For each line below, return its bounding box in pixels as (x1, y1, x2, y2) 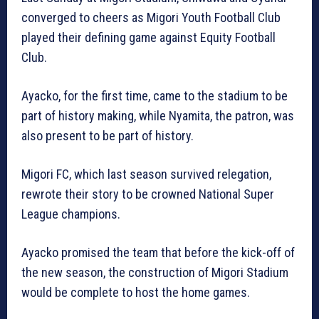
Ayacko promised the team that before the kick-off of (21, 244, 295, 260)
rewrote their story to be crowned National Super (21, 186, 274, 202)
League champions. (21, 206, 120, 221)
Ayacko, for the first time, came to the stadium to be (21, 88, 288, 103)
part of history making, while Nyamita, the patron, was (21, 108, 294, 123)
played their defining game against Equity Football (21, 29, 276, 45)
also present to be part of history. (21, 127, 194, 143)
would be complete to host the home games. (21, 284, 250, 300)
